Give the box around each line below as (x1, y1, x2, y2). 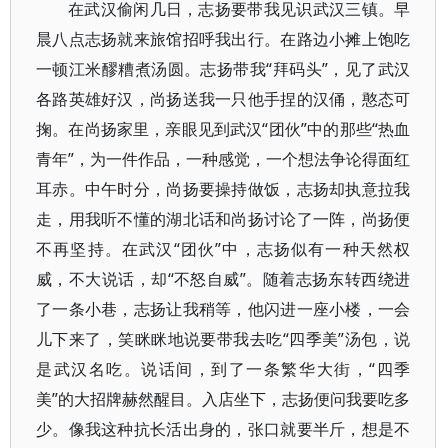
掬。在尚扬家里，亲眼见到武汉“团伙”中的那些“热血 (36, 118, 411, 140)
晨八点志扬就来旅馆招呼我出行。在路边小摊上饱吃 (36, 28, 411, 50)
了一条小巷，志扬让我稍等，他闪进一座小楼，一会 (36, 298, 411, 320)
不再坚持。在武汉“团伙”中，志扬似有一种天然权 (36, 238, 411, 260)
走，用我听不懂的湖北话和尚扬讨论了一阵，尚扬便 (36, 208, 411, 230)
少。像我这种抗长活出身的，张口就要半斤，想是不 (36, 418, 411, 440)
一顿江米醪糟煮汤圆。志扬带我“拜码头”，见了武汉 (36, 58, 411, 80)
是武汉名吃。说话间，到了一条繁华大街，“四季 (36, 358, 411, 380)
